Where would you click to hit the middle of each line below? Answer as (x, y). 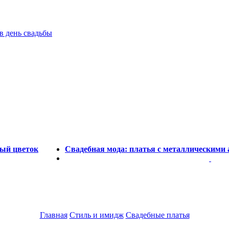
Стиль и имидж (96, 215)
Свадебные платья (157, 215)
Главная (53, 215)
